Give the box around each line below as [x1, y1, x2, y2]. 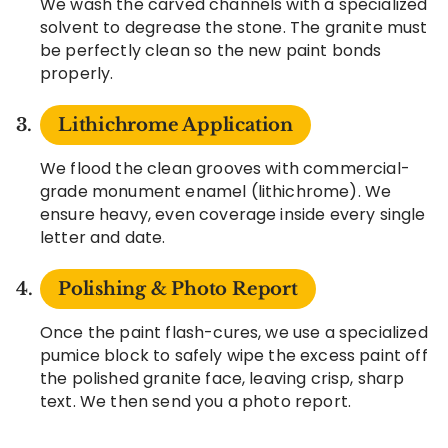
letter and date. [40, 225, 166, 249]
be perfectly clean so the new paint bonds [40, 38, 382, 62]
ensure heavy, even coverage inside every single [40, 202, 426, 226]
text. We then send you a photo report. [40, 389, 352, 413]
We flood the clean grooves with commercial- [40, 156, 410, 180]
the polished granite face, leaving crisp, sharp [40, 366, 405, 390]
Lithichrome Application [58, 113, 293, 136]
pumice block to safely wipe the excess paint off [40, 343, 428, 367]
